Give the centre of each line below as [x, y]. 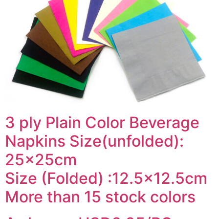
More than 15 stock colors [100, 197]
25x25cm [41, 159]
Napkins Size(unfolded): [94, 141]
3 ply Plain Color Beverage [102, 122]
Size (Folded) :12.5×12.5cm [106, 178]
